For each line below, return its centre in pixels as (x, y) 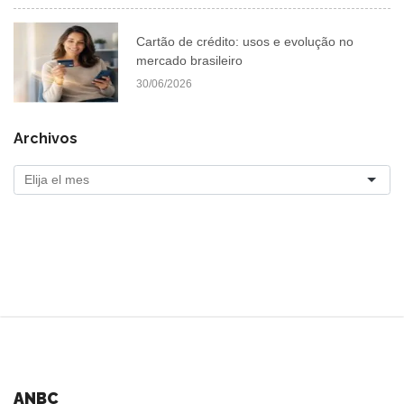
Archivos (46, 138)
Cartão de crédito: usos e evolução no (245, 41)
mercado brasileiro (190, 60)
